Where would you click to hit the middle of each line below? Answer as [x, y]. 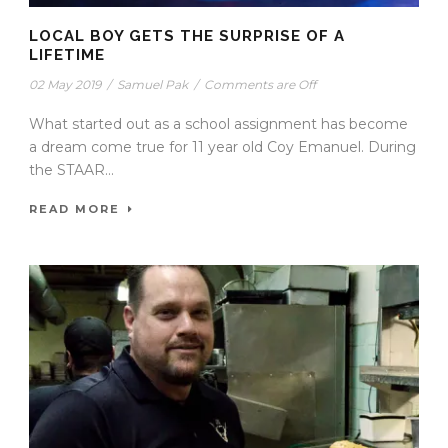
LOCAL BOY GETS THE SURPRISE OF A [187, 35]
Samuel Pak [152, 84]
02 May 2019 [65, 84]
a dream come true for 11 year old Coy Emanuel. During [222, 146]
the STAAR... [71, 169]
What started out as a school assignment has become [218, 123]
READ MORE [74, 208]
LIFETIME [67, 54]
